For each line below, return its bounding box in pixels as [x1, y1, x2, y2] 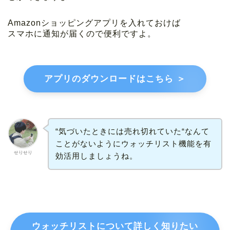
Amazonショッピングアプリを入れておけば [8, 18, 181, 27]
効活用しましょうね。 [55, 151, 138, 161]
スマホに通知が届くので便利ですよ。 [8, 29, 156, 38]
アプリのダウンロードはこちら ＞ [44, 73, 186, 84]
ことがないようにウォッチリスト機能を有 [55, 139, 212, 148]
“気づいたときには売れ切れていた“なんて [55, 127, 209, 136]
